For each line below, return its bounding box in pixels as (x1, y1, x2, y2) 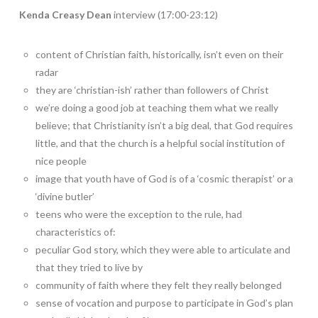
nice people (35, 154, 87, 167)
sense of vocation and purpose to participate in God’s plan (35, 296, 294, 309)
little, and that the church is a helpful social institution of (35, 136, 285, 149)
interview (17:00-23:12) (111, 9, 218, 21)
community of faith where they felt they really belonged (35, 278, 283, 291)
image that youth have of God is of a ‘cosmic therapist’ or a (35, 172, 294, 185)
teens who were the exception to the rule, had (35, 207, 243, 220)
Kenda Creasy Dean (18, 9, 111, 21)
